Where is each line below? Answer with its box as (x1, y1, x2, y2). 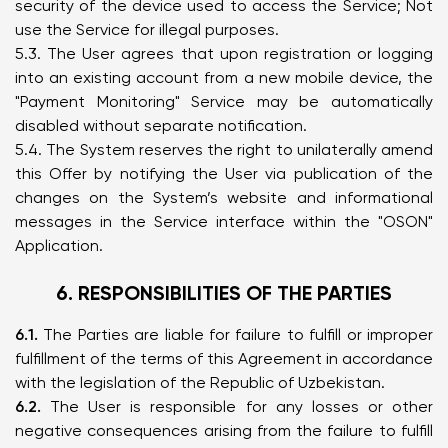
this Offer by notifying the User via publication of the (15, 164, 433, 183)
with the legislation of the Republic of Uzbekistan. (15, 373, 385, 392)
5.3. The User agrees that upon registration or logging (15, 44, 433, 63)
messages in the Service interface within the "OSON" (15, 212, 433, 231)
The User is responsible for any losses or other (41, 397, 433, 416)
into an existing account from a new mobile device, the (15, 68, 433, 87)
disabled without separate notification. (15, 116, 307, 135)
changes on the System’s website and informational (15, 188, 433, 207)
